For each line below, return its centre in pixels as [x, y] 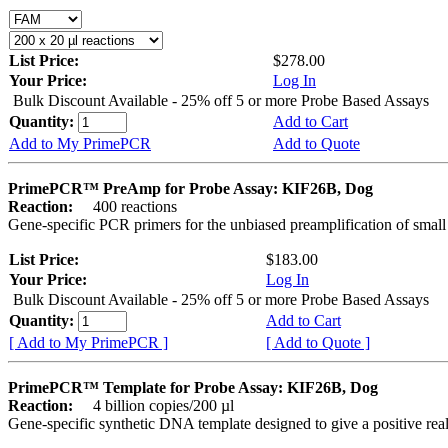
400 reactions [127, 206]
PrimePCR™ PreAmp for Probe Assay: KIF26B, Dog [190, 188]
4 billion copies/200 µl [155, 405]
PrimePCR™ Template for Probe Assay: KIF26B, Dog [193, 387]
